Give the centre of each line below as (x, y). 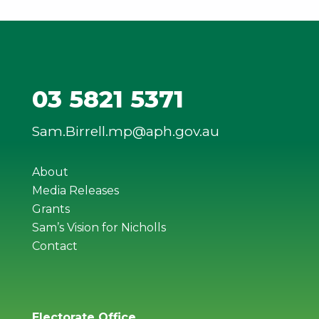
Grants (51, 209)
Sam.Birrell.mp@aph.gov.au (125, 132)
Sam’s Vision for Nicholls (99, 228)
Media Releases (75, 191)
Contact (54, 246)
